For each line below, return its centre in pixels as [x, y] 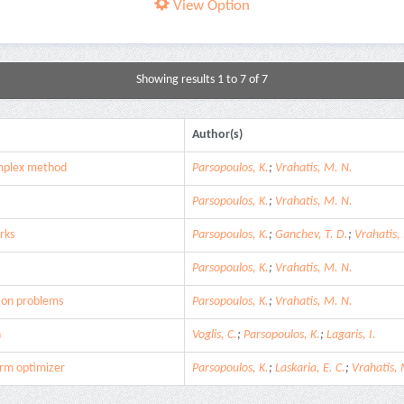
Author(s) [217, 134]
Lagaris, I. [351, 335]
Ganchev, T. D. [312, 234]
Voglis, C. [215, 335]
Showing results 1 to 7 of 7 [202, 79]
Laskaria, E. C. [310, 368]
